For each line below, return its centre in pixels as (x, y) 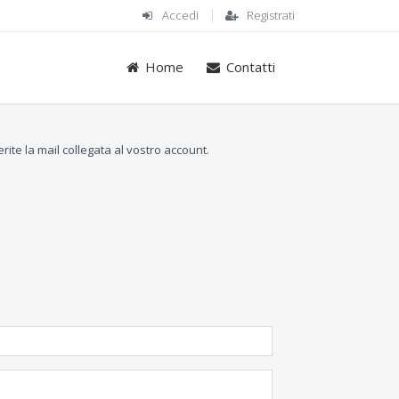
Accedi (180, 15)
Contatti (251, 67)
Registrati (271, 15)
